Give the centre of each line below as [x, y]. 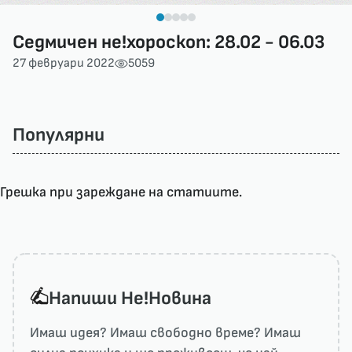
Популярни [59, 135]
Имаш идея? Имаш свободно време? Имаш [165, 333]
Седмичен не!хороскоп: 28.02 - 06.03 [169, 42]
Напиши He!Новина [130, 299]
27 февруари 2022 [64, 64]
